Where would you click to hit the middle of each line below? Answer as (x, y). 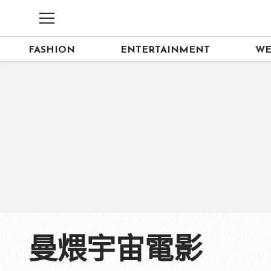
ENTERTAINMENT (165, 50)
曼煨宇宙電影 (116, 252)
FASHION (52, 50)
